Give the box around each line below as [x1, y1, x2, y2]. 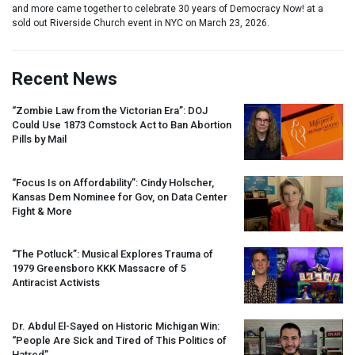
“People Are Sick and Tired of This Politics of [12, 334, 227, 346]
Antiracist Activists [12, 277, 100, 289]
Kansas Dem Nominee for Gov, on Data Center [12, 190, 227, 203]
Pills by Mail [12, 133, 67, 146]
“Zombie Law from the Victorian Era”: [12, 105, 188, 117]
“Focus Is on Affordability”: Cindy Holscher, [12, 176, 214, 189]
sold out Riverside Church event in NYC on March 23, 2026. [12, 17, 269, 29]
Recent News [12, 69, 117, 90]
